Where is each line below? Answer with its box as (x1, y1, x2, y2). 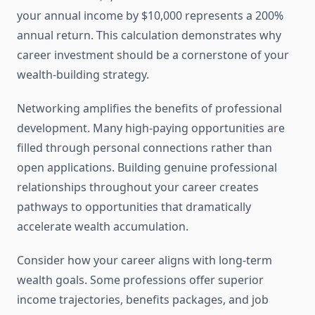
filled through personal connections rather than (17, 140, 272, 156)
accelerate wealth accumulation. (17, 219, 188, 235)
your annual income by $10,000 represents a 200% (17, 8, 283, 24)
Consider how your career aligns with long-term (17, 252, 272, 269)
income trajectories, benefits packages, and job (17, 292, 269, 308)
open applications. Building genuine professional (17, 160, 277, 176)
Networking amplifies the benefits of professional (17, 101, 282, 117)
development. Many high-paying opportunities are (17, 120, 285, 136)
